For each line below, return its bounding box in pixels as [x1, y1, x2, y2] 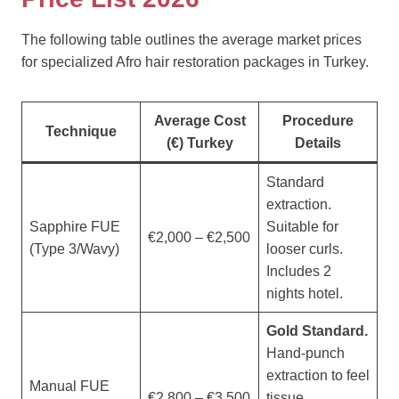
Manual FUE [29, 379, 110, 394]
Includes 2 [266, 264, 331, 279]
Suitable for [266, 219, 338, 234]
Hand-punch [266, 346, 345, 361]
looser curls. [266, 241, 343, 256]
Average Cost [153, 113, 246, 128]
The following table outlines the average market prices [21, 32, 362, 47]
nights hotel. [266, 286, 343, 301]
